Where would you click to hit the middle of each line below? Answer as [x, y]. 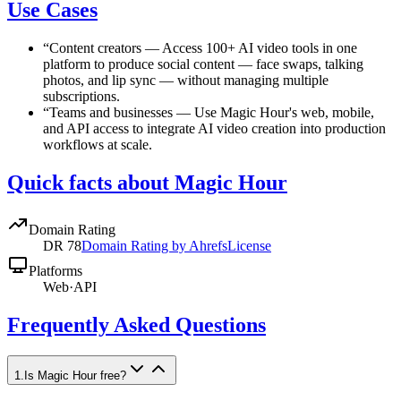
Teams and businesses [111, 112]
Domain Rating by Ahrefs [154, 245]
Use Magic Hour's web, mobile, [284, 112]
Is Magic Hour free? [75, 375]
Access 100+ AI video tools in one [260, 47]
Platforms [55, 270]
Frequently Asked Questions [137, 324]
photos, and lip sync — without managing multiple [186, 80]
